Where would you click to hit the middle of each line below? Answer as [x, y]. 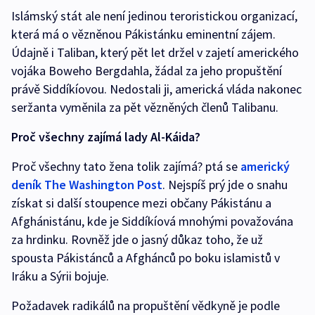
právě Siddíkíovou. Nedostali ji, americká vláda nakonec [156, 89]
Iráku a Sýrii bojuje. [60, 276]
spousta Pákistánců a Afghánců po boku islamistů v [146, 258]
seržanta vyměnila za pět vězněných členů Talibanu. [145, 108]
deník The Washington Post [87, 185]
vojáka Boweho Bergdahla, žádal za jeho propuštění [147, 71]
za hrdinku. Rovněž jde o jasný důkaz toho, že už [137, 240]
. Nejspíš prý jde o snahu [225, 185]
